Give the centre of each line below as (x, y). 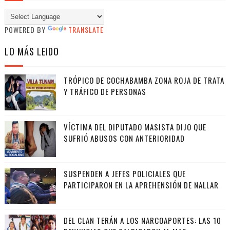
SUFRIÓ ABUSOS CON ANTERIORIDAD (124, 138)
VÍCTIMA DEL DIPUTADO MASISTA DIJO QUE (135, 127)
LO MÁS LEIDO (32, 52)
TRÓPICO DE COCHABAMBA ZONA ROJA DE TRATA (144, 80)
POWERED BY (26, 30)
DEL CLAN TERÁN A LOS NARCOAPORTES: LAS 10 (142, 221)
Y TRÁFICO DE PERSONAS (105, 92)
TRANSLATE (86, 30)
